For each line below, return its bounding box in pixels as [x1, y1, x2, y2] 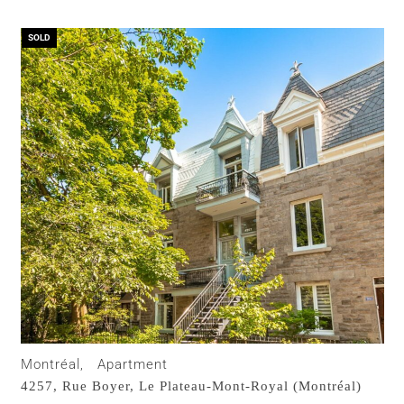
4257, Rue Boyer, [21, 379, 139, 394]
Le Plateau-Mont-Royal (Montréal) [139, 379, 362, 394]
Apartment [97, 356, 168, 372]
